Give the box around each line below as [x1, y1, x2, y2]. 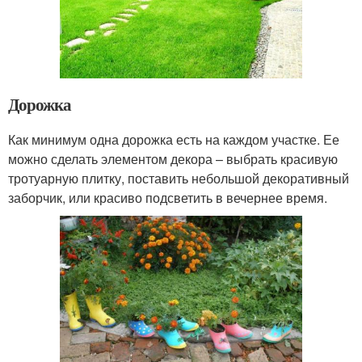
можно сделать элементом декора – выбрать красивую [8, 149, 338, 168]
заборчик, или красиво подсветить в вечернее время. [8, 187, 327, 207]
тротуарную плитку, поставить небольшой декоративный [8, 168, 349, 187]
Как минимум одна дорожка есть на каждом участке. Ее [8, 129, 339, 149]
